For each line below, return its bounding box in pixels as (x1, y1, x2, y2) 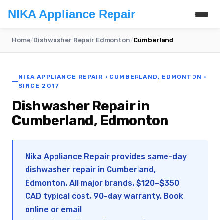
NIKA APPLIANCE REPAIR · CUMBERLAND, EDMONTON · (18, 73, 207, 80)
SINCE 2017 (18, 82, 60, 89)
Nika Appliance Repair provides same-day (25, 152, 187, 161)
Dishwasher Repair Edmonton (33, 36, 130, 44)
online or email (25, 205, 82, 214)
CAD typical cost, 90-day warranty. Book (25, 192, 183, 201)
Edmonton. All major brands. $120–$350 (25, 178, 179, 188)
